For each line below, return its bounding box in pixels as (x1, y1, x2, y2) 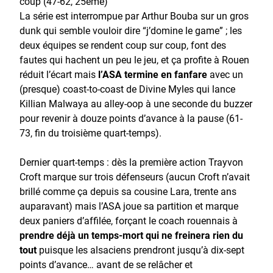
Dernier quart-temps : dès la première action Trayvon (19, 155, 243, 168)
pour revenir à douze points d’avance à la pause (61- (19, 111, 243, 124)
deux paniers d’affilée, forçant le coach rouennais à (19, 213, 238, 227)
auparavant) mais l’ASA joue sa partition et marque (19, 199, 238, 212)
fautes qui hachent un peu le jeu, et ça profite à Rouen (19, 52, 249, 66)
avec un (207, 67, 243, 80)
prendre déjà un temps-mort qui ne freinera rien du (19, 228, 243, 241)
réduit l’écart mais (19, 67, 98, 80)
